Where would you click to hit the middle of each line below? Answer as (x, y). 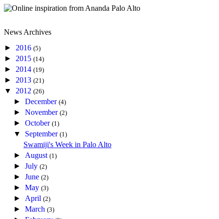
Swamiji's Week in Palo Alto (67, 144)
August (37, 155)
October (39, 123)
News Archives (28, 32)
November (43, 112)
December (42, 101)
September (43, 133)
